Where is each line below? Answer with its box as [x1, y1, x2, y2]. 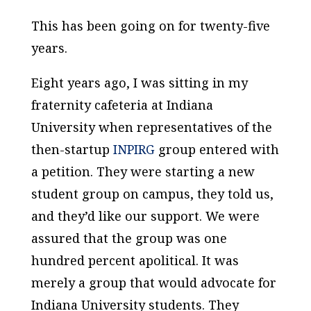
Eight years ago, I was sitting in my [31, 74, 248, 91]
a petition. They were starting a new [31, 163, 255, 180]
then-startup [31, 141, 113, 158]
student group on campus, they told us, [31, 185, 274, 202]
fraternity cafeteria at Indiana [31, 96, 213, 113]
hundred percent [31, 252, 139, 269]
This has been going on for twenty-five [31, 17, 270, 34]
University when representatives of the [31, 119, 272, 135]
